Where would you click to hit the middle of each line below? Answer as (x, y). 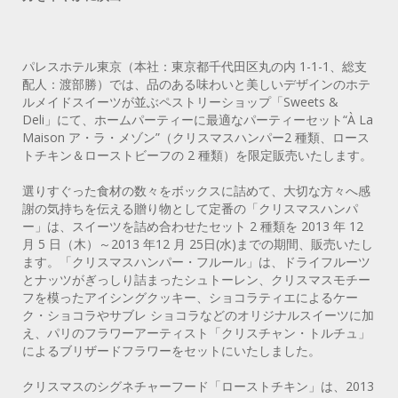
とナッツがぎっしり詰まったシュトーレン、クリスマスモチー (196, 279)
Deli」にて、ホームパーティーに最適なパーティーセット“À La (198, 119)
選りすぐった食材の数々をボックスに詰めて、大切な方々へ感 (196, 190)
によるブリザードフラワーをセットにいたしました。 (171, 350)
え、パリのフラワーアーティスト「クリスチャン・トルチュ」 (196, 332)
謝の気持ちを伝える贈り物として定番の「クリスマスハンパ (190, 208)
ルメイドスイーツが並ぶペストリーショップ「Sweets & (180, 101)
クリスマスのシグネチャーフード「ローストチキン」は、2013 (198, 386)
